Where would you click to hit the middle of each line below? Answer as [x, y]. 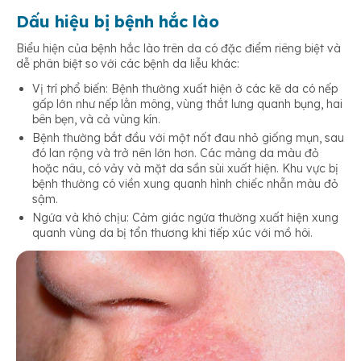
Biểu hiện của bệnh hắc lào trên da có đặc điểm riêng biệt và [178, 49]
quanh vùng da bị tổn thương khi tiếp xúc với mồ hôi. [172, 233]
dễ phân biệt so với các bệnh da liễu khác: [128, 64]
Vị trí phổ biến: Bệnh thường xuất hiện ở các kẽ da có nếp [185, 89]
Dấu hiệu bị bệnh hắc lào [118, 22]
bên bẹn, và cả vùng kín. [96, 120]
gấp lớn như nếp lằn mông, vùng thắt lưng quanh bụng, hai [187, 104]
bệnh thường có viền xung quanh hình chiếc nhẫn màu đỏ [185, 184]
